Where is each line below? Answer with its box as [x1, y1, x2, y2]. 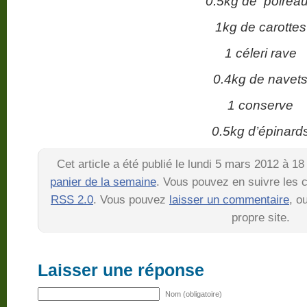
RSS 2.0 [51, 193, 93, 206]
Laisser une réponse [38, 260, 204, 280]
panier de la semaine [50, 175, 156, 188]
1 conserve [228, 97, 293, 112]
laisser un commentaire [169, 193, 289, 206]
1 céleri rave [224, 45, 297, 60]
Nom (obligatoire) [165, 290, 222, 298]
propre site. [232, 210, 290, 224]
